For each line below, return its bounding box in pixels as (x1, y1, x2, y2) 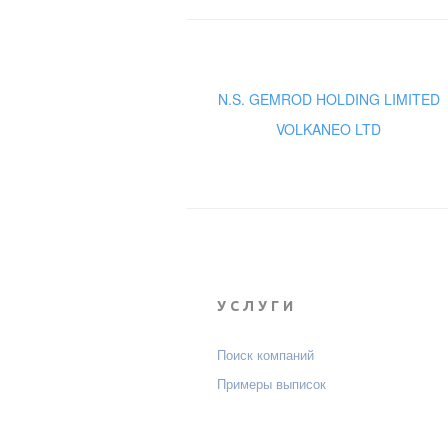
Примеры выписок (217, 374, 326, 394)
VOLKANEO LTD (276, 119, 382, 140)
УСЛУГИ (217, 298, 297, 315)
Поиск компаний (217, 345, 314, 365)
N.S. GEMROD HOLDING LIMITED (217, 89, 440, 110)
